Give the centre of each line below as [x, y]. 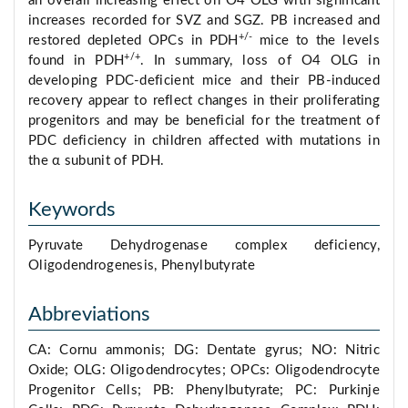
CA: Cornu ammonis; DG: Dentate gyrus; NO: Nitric [204, 351]
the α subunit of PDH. [97, 161]
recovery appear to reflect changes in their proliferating [204, 101]
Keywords [72, 210]
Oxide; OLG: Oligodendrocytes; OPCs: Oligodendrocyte [204, 371]
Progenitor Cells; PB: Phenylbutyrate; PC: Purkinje [204, 391]
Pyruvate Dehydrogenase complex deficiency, [204, 246]
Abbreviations [89, 315]
